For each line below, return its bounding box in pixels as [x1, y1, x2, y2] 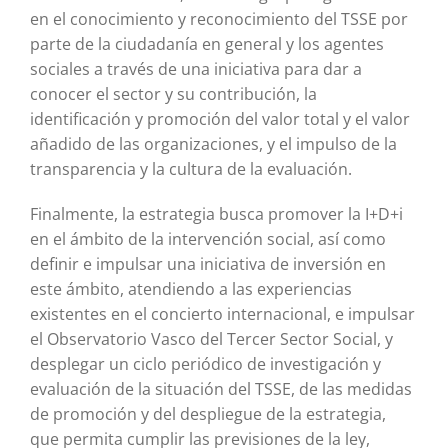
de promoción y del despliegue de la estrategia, [29, 403, 386, 426]
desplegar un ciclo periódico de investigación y [29, 353, 381, 376]
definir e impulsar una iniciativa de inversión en [29, 253, 386, 276]
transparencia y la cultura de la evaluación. [29, 158, 352, 181]
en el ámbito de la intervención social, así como [29, 228, 386, 251]
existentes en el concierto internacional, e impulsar [29, 303, 415, 326]
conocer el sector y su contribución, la [29, 83, 317, 106]
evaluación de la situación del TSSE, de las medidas [29, 378, 412, 401]
